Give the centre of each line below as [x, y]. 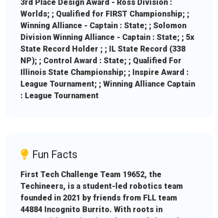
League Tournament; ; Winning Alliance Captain [108, 84]
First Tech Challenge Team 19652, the [91, 175]
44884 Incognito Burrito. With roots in [91, 210]
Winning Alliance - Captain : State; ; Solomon [103, 26]
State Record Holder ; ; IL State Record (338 [103, 49]
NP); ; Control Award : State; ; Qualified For [101, 61]
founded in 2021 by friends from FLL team [99, 198]
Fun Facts [55, 155]
